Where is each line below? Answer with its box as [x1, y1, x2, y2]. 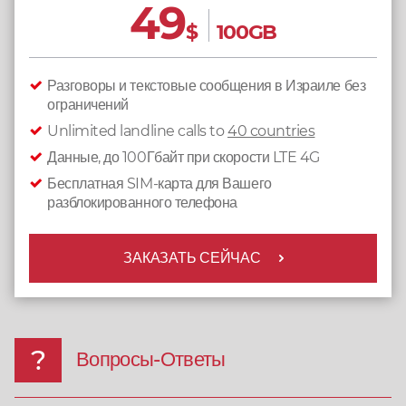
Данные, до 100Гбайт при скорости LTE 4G [47, 149, 320, 166]
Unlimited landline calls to [47, 122, 228, 140]
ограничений [47, 96, 129, 113]
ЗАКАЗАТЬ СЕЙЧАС [123, 249, 261, 266]
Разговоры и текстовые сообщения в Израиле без [47, 77, 366, 94]
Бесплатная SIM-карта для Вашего [47, 175, 272, 192]
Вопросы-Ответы [76, 347, 226, 372]
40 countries [227, 122, 315, 140]
